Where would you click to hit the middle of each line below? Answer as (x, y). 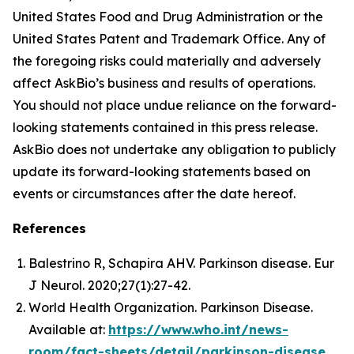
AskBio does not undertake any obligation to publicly (174, 149)
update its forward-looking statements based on (162, 171)
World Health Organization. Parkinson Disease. (171, 307)
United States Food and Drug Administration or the (168, 17)
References (49, 228)
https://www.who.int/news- (198, 330)
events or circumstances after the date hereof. (154, 194)
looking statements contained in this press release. (165, 127)
